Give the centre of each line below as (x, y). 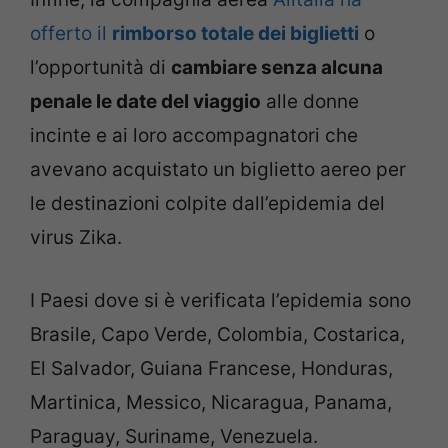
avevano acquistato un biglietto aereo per (218, 170)
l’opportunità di (100, 68)
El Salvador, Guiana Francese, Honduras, (211, 368)
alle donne (310, 102)
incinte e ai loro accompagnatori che (194, 136)
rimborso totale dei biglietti (235, 34)
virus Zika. (76, 238)
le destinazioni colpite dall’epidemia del (207, 204)
